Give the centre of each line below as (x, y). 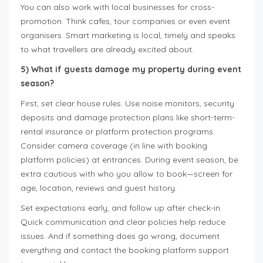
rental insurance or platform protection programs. (118, 132)
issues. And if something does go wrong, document (120, 236)
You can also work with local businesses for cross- (117, 7)
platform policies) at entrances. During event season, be (129, 160)
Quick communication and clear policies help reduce (123, 222)
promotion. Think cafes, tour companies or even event (125, 21)
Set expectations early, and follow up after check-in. (121, 208)
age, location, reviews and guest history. (99, 188)
